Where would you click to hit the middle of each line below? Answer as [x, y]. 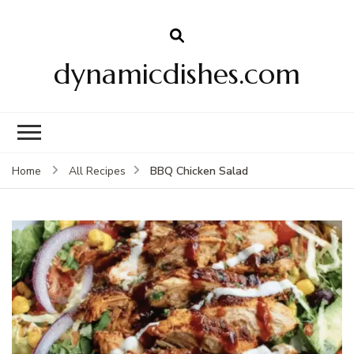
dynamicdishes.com [177, 73]
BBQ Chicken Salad [199, 171]
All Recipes [97, 171]
